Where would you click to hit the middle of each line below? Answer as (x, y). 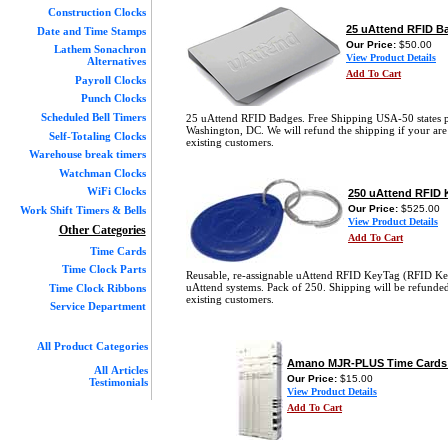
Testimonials (118, 381)
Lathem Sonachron (99, 49)
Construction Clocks (96, 11)
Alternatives (116, 61)
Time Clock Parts (103, 269)
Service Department (97, 306)
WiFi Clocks (116, 191)
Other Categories (102, 229)
